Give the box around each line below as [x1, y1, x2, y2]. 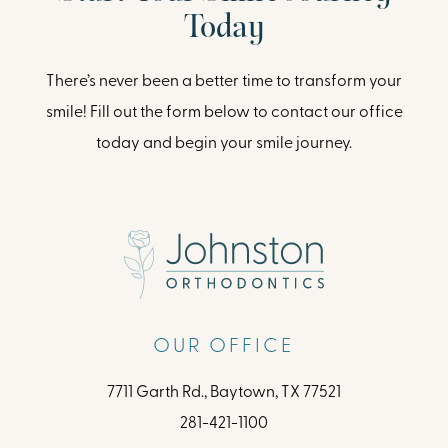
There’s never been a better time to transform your [46, 74, 402, 91]
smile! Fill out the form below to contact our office [45, 105, 403, 122]
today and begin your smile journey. [96, 136, 352, 153]
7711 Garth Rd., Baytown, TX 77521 [107, 384, 341, 401]
